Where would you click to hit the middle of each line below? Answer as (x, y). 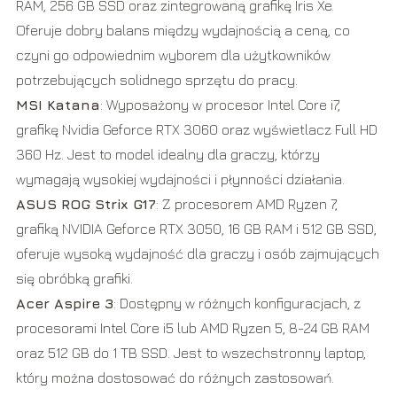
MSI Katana (58, 105)
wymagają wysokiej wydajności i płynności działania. (180, 179)
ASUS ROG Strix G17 (86, 204)
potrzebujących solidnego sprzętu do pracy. (156, 80)
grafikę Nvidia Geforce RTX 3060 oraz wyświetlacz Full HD (196, 130)
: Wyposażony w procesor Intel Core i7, (220, 105)
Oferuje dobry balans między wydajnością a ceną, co (183, 31)
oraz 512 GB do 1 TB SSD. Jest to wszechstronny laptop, (191, 353)
